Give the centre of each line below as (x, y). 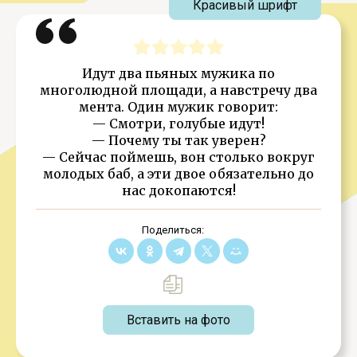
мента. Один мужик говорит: (178, 107)
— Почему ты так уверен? (178, 140)
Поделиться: (173, 230)
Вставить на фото (178, 320)
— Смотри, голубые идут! (178, 124)
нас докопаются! (178, 190)
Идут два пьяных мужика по (178, 73)
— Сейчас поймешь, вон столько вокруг (178, 157)
